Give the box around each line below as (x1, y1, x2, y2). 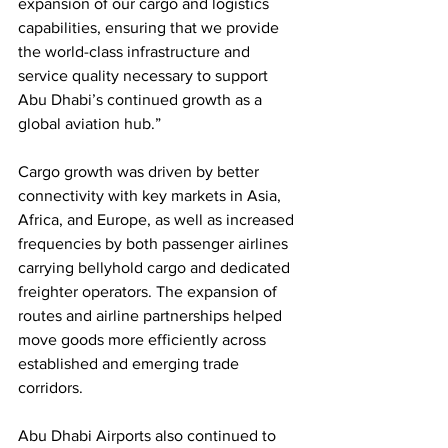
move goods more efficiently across (18, 331, 270, 349)
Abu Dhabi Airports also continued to (18, 427, 280, 445)
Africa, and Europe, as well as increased (18, 211, 298, 229)
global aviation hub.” (18, 115, 161, 133)
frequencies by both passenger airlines (18, 235, 292, 253)
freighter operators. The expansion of (18, 283, 281, 301)
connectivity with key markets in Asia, (18, 187, 285, 205)
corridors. (18, 379, 83, 397)
